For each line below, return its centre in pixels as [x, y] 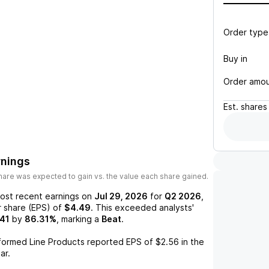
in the [192, 242]
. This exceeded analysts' [142, 207]
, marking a [78, 219]
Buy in [235, 58]
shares [254, 107]
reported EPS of [119, 242]
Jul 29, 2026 [121, 196]
